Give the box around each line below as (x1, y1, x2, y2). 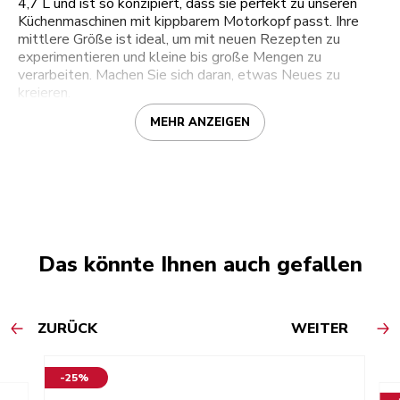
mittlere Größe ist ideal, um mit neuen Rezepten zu (18, 29, 340, 50)
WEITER (291, 319, 348, 339)
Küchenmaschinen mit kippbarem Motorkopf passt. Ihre (18, 12, 359, 32)
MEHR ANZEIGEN (150, 114, 250, 131)
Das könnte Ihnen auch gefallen (37, 250, 362, 279)
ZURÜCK (37, 319, 97, 339)
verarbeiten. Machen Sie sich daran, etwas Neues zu (18, 65, 340, 86)
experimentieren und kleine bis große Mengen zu (18, 47, 321, 68)
